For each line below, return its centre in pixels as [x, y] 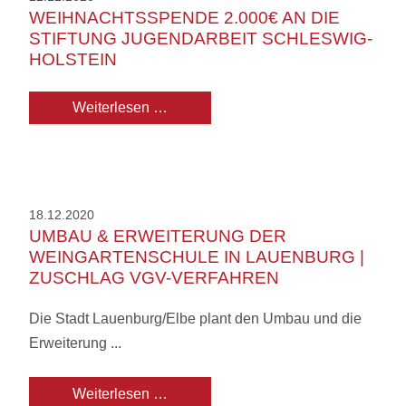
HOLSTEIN [73, 59]
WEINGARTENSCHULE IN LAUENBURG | [197, 257]
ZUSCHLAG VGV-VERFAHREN [154, 278]
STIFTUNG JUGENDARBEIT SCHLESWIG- [201, 38]
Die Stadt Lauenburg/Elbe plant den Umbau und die [195, 319]
